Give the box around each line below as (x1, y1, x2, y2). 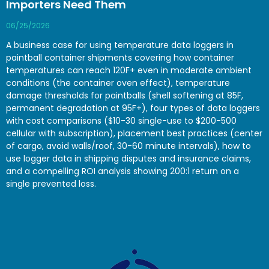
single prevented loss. (6, 178, 96, 190)
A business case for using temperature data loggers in (6, 39, 234, 52)
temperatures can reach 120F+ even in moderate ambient (6, 64, 252, 77)
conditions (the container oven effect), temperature (6, 77, 230, 89)
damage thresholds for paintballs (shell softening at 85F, (6, 89, 243, 102)
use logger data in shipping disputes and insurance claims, (6, 153, 251, 165)
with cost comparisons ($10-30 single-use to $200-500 (6, 115, 237, 127)
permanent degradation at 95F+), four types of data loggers (6, 102, 260, 115)
